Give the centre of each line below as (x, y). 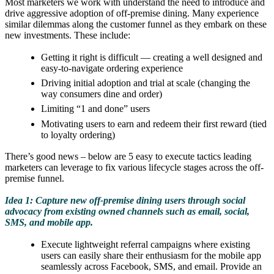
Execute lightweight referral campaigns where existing (146, 244)
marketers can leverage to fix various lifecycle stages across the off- (134, 168)
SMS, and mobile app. (49, 222)
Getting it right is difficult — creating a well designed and (152, 57)
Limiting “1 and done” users (96, 109)
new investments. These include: (68, 35)
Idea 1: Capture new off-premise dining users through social (125, 200)
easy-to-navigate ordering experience (112, 68)
